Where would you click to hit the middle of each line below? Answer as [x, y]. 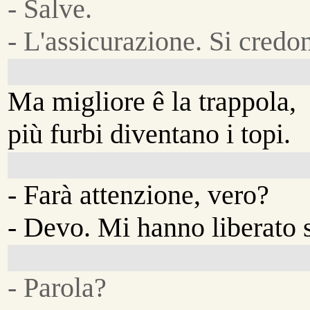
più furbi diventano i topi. [149, 134]
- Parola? [57, 287]
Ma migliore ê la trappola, [152, 102]
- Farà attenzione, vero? [139, 194]
